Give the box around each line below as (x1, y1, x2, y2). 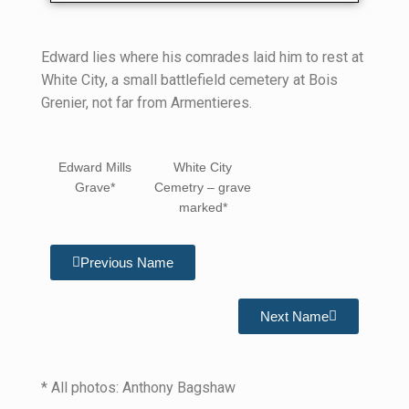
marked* (178, 199, 227, 215)
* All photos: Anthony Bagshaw (41, 378, 236, 396)
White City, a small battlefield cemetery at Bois (41, 71, 338, 89)
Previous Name (80, 254, 173, 270)
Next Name (260, 308, 329, 324)
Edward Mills (58, 159, 132, 174)
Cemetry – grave (154, 179, 252, 194)
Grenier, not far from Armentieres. (41, 94, 252, 111)
